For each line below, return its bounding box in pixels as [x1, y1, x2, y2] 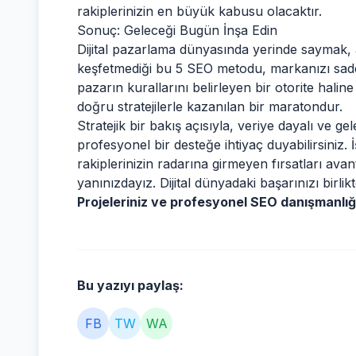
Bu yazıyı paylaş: [77, 277, 184, 293]
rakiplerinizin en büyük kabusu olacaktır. [77, 3, 322, 19]
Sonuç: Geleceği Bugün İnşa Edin [77, 22, 277, 38]
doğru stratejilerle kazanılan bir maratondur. [77, 99, 342, 114]
